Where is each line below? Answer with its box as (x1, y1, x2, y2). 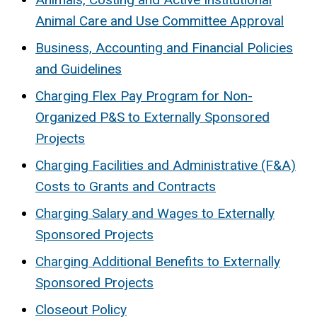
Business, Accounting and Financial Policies (35, 39, 293, 56)
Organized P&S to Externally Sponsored (35, 108, 270, 125)
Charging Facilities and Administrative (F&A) (35, 156, 296, 173)
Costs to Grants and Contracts (35, 178, 216, 195)
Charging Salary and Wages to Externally (35, 204, 275, 221)
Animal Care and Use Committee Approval (35, 12, 284, 29)
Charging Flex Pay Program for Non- (35, 87, 253, 104)
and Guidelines (35, 60, 122, 77)
